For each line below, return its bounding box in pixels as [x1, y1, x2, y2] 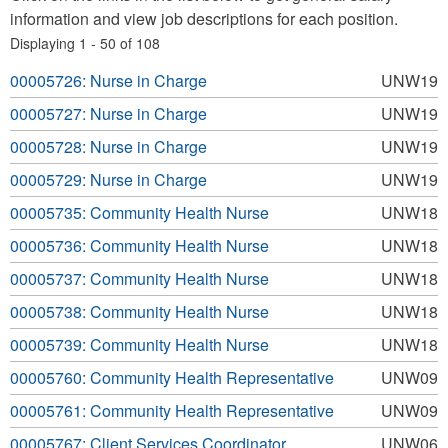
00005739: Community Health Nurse [10, 333, 269, 356]
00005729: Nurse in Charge [10, 168, 207, 191]
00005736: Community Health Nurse [10, 234, 269, 257]
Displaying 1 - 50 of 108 [10, 33, 160, 53]
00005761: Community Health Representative [10, 399, 334, 422]
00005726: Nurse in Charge [10, 69, 207, 92]
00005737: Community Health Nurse [10, 267, 269, 290]
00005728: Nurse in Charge [10, 135, 207, 158]
